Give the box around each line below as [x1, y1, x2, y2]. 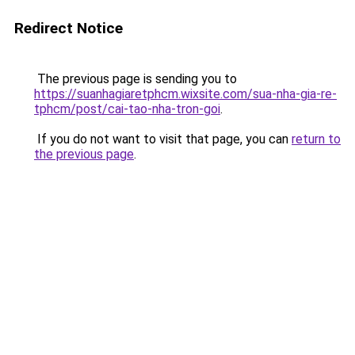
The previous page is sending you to [34, 71, 237, 86]
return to [292, 132, 341, 147]
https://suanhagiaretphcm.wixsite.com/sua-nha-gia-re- [34, 86, 337, 101]
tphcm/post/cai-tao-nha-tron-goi [34, 101, 220, 116]
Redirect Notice [14, 19, 123, 37]
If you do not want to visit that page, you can [34, 132, 292, 147]
